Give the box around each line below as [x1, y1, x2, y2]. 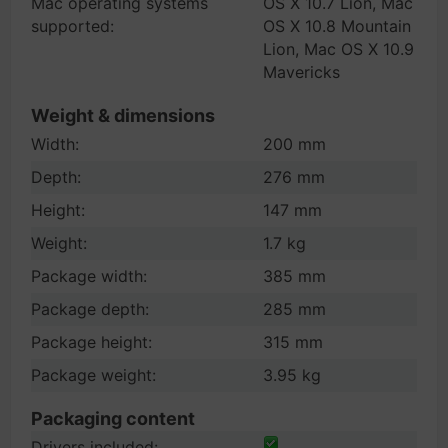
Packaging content [31, 408, 195, 429]
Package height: [31, 332, 152, 352]
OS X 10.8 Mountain [263, 16, 411, 36]
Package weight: [31, 365, 156, 385]
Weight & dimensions [31, 105, 215, 126]
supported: [31, 16, 114, 36]
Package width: [31, 266, 147, 286]
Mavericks [263, 62, 340, 82]
